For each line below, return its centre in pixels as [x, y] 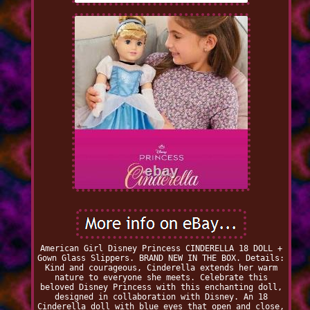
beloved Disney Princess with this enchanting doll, [161, 288]
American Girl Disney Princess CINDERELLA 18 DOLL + [161, 249]
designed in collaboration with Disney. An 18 [161, 297]
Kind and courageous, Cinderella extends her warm [161, 268]
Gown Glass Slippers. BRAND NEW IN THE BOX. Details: [161, 258]
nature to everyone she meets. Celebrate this [161, 278]
